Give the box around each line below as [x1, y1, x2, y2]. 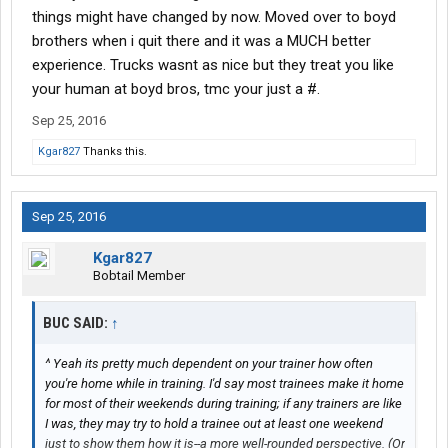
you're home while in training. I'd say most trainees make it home [45, 376, 404, 392]
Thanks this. [80, 145, 147, 159]
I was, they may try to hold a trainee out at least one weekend [45, 416, 383, 432]
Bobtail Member [93, 268, 185, 284]
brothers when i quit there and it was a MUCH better [32, 32, 371, 51]
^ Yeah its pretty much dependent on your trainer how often [45, 356, 373, 372]
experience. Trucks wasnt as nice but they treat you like [32, 56, 394, 75]
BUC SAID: [43, 314, 111, 333]
